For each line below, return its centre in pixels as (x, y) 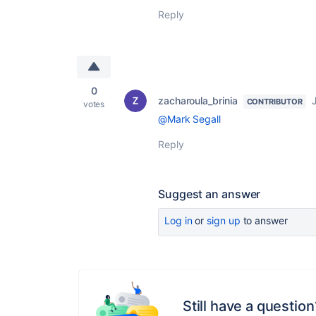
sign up (224, 220)
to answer (264, 220)
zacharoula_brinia (198, 101)
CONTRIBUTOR (274, 102)
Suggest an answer (209, 194)
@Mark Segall (189, 119)
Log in (178, 220)
